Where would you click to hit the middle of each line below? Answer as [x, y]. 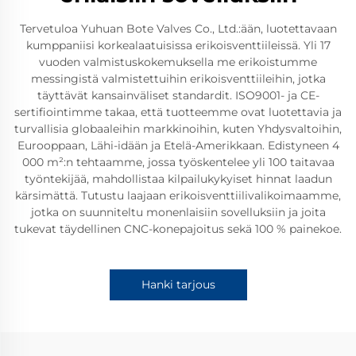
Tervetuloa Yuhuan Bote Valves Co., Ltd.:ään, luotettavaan [178, 29]
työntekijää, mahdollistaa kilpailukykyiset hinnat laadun [178, 179]
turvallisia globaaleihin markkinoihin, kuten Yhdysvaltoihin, [178, 129]
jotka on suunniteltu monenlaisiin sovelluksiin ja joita [178, 212]
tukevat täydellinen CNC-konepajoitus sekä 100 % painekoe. [178, 229]
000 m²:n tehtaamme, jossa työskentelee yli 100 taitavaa [178, 162]
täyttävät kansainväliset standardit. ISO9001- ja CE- [178, 95]
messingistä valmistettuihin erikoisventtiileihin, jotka [178, 79]
